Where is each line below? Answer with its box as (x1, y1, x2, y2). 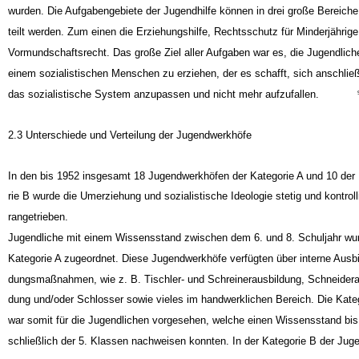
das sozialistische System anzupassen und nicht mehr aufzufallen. (7, 102, 319, 115)
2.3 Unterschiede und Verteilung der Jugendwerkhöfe (7, 143, 252, 155)
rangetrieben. (7, 225, 68, 238)
